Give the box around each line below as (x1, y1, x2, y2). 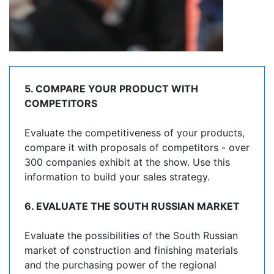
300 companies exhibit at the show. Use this (24, 156, 230, 168)
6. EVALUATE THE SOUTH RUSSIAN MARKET (24, 200, 240, 212)
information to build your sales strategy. (24, 171, 210, 183)
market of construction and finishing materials (24, 244, 238, 256)
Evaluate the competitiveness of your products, (24, 127, 245, 139)
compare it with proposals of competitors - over (24, 141, 250, 154)
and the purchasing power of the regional (24, 259, 217, 271)
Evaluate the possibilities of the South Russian (24, 229, 238, 242)
